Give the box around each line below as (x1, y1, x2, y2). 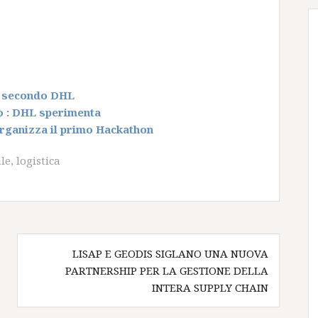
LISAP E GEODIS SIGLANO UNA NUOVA (72, 246, 268, 261)
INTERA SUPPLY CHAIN (152, 280, 268, 295)
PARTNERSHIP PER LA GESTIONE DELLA (65, 263, 268, 278)
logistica (16, 153, 60, 168)
